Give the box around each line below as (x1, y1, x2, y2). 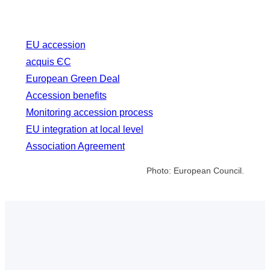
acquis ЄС (25, 56, 71, 67)
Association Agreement (25, 140, 125, 151)
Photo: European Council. (146, 165, 245, 175)
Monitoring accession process (25, 107, 153, 118)
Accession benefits (25, 90, 107, 101)
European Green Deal (25, 73, 120, 84)
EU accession (25, 39, 86, 50)
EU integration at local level (25, 124, 143, 134)
